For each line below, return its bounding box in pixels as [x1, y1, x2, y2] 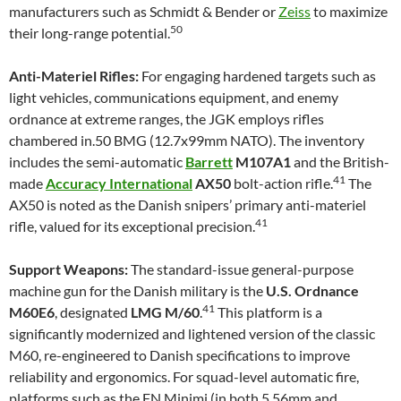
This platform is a [215, 303, 322, 320]
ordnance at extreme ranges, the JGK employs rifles [9, 110, 324, 127]
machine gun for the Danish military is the [9, 282, 266, 299]
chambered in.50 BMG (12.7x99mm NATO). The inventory [9, 132, 364, 149]
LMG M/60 [131, 303, 200, 320]
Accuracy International [46, 175, 192, 192]
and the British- [291, 153, 389, 170]
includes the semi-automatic [9, 153, 185, 170]
